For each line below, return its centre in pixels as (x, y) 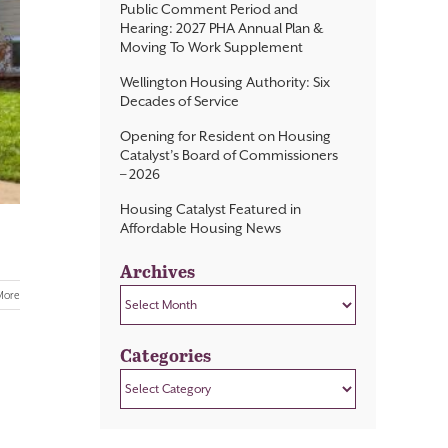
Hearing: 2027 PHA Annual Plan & (221, 28)
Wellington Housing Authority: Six (225, 82)
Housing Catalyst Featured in (210, 209)
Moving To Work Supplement (211, 47)
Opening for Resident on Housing (225, 136)
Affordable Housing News (200, 228)
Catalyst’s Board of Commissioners (229, 155)
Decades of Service (179, 101)
